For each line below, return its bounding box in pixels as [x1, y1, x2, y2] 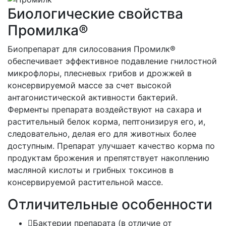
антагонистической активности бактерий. [8, 92, 178, 103]
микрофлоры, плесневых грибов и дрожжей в [8, 68, 192, 79]
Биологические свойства [8, 5, 183, 23]
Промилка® [8, 22, 88, 39]
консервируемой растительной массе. [8, 177, 163, 188]
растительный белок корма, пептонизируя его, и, [8, 117, 205, 127]
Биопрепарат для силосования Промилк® [8, 44, 176, 54]
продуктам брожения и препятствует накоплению [8, 153, 209, 163]
